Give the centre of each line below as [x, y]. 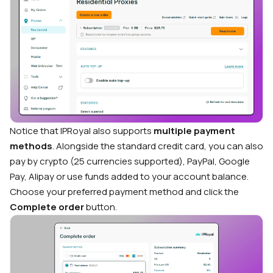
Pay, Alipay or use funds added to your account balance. [129, 176]
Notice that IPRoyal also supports [82, 130]
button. [101, 207]
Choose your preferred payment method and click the [124, 191]
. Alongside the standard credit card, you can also [158, 146]
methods [31, 146]
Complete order [47, 207]
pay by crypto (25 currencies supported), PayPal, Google [130, 161]
